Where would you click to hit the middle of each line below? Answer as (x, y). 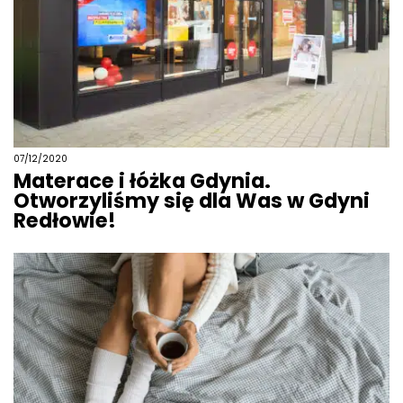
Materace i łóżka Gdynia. (142, 181)
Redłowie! (65, 221)
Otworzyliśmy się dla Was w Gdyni (192, 201)
